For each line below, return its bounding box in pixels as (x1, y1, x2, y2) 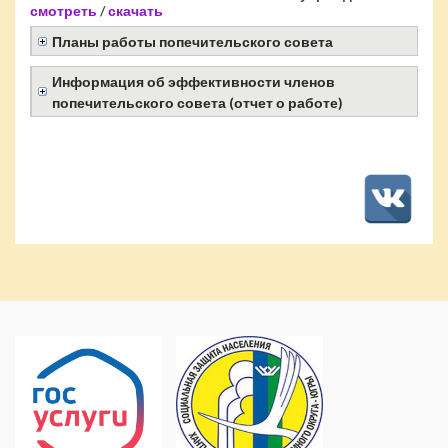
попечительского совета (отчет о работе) (52, 93, 343, 111)
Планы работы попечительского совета (52, 32, 333, 50)
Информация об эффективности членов (52, 72, 335, 90)
